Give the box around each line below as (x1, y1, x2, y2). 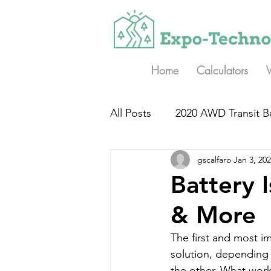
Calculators (197, 63, 248, 77)
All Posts (110, 106, 151, 120)
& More (171, 200, 256, 229)
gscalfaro (197, 154, 231, 165)
